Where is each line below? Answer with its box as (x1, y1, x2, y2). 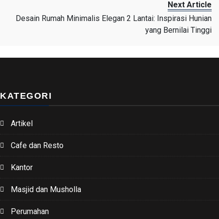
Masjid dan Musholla (11, 184, 81, 194)
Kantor (11, 162, 33, 172)
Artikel (11, 118, 33, 128)
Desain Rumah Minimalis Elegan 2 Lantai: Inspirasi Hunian (16, 13, 212, 23)
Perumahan (11, 206, 49, 216)
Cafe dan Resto (11, 140, 64, 150)
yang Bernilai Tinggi (145, 25, 212, 35)
